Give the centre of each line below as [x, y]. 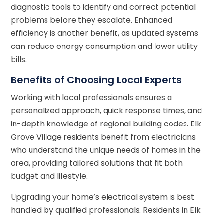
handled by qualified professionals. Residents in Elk [106, 210]
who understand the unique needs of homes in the [106, 150]
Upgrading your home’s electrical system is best [103, 197]
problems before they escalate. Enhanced [92, 20]
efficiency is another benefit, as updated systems [105, 33]
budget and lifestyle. [49, 176]
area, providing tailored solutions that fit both [97, 163]
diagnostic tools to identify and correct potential [103, 7]
